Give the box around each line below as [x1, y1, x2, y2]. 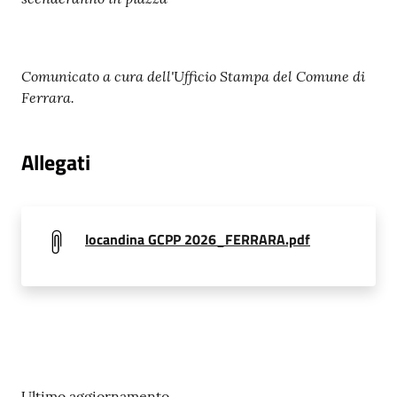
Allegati [21, 145, 90, 178]
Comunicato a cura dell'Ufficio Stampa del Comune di [21, 66, 365, 85]
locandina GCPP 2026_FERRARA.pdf [85, 228, 310, 250]
